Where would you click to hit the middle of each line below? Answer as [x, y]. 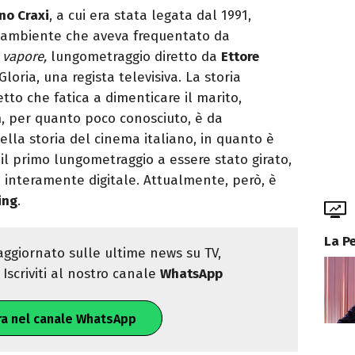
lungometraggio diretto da [134, 57]
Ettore [240, 57]
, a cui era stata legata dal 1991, [150, 16]
